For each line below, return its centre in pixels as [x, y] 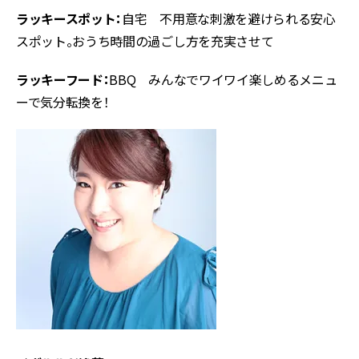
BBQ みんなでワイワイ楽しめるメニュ [223, 80]
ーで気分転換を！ [63, 102]
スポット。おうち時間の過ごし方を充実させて [145, 41]
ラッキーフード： [63, 80]
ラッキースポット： [69, 19]
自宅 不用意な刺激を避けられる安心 [229, 19]
